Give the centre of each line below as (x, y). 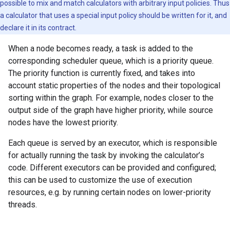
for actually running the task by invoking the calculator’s (106, 155)
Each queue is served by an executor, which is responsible (113, 143)
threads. (23, 205)
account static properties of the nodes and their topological (114, 85)
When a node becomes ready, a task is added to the (101, 49)
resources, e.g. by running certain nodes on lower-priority (110, 192)
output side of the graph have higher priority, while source (111, 110)
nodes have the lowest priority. (63, 122)
